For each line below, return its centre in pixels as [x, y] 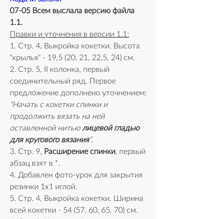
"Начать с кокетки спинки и [59, 105]
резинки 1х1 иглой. [44, 187]
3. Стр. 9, [27, 152]
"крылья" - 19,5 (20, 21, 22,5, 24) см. [72, 58]
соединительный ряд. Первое [63, 81]
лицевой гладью [111, 128]
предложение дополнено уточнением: [78, 93]
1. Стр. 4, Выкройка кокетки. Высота [75, 46]
